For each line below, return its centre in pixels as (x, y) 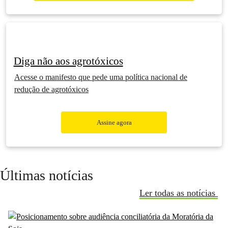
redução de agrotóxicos (51, 89)
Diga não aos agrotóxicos (68, 61)
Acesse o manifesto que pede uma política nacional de (101, 77)
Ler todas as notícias (179, 193)
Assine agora (114, 122)
